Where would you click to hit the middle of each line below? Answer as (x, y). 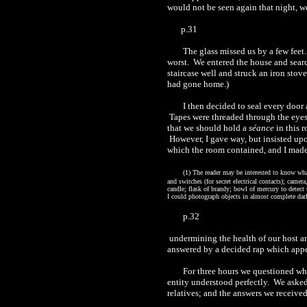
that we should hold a (208, 128)
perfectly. (251, 282)
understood (212, 282)
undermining (193, 238)
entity (179, 282)
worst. (179, 62)
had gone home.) (198, 84)
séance (261, 128)
